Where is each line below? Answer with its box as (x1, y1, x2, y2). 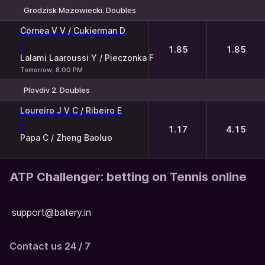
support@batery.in (12, 206, 91, 219)
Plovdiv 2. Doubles (24, 85, 90, 95)
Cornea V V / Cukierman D (20, 25, 125, 35)
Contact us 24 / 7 (9, 240, 91, 253)
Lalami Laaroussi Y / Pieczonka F (20, 53, 154, 63)
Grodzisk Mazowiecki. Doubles (24, 5, 136, 15)
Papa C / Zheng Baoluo (20, 132, 112, 143)
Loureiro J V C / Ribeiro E (20, 105, 122, 115)
